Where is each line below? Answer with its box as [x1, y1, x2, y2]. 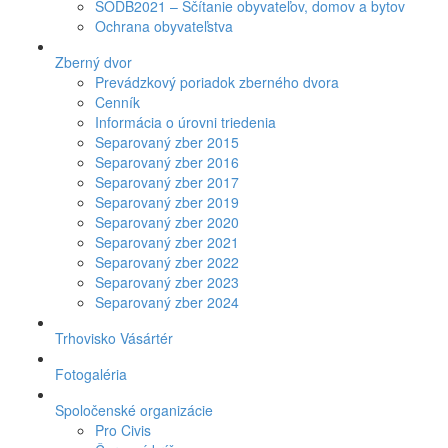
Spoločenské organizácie [55, 399, 213, 420]
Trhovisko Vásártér [55, 327, 173, 348]
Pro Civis [95, 419, 151, 440]
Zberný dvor [55, 51, 132, 72]
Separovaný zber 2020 [95, 211, 239, 232]
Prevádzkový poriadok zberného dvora [95, 71, 339, 92]
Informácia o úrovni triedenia [95, 111, 276, 132]
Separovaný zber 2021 [95, 231, 239, 252]
